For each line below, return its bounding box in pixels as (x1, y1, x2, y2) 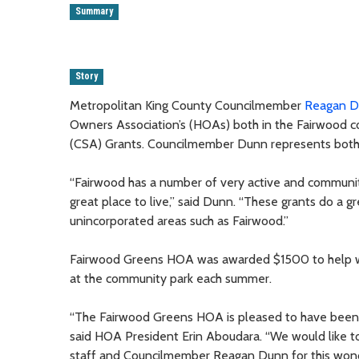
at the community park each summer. (70, 270, 272, 286)
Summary (75, 6, 114, 18)
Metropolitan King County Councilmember (70, 97, 305, 113)
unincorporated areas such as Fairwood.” (70, 212, 288, 228)
